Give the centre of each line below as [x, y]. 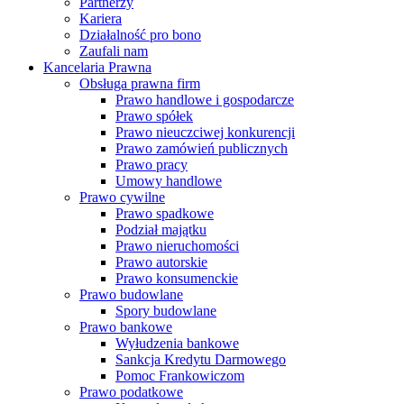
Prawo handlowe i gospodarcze [205, 100]
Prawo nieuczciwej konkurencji [205, 132]
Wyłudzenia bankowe [177, 343]
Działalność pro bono [140, 35]
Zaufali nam [114, 51]
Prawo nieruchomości [177, 246]
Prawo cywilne [122, 197]
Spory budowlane [166, 311]
